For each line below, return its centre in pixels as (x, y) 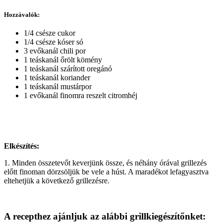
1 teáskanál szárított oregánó (68, 68)
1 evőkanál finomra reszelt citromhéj (81, 95)
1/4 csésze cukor (50, 33)
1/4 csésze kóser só (54, 42)
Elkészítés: (22, 146)
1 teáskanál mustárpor (58, 86)
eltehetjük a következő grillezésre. (57, 180)
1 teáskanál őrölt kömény (63, 59)
